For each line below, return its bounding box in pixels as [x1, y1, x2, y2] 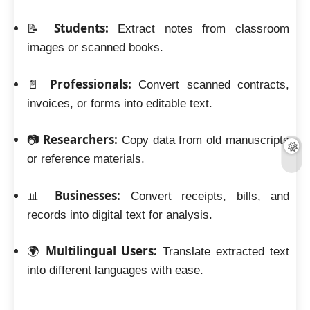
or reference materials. [26, 152, 145, 165]
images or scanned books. [26, 41, 163, 54]
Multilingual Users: [46, 243, 158, 259]
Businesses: [55, 187, 121, 203]
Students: [53, 20, 109, 36]
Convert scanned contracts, [131, 77, 289, 91]
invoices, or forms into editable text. [26, 96, 212, 110]
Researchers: [43, 131, 118, 147]
